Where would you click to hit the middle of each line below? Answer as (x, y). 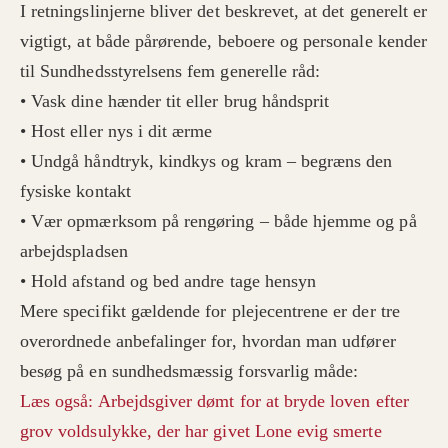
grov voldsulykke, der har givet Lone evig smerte (201, 431)
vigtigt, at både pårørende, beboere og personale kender (223, 41)
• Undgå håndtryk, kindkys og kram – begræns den (206, 161)
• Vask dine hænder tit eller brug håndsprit (175, 101)
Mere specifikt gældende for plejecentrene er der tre (210, 311)
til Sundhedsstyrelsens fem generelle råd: (173, 71)
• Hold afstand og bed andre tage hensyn (168, 281)
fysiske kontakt (75, 191)
